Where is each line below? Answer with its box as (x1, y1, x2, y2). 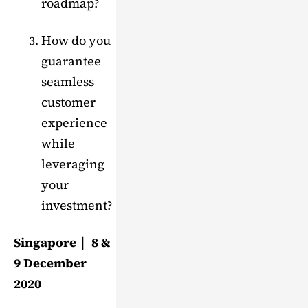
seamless (41, 73, 94, 91)
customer (41, 93, 96, 111)
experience (41, 114, 107, 132)
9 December (14, 254, 87, 272)
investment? (41, 197, 112, 214)
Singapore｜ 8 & (14, 234, 111, 252)
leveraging (41, 155, 104, 173)
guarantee (41, 52, 101, 70)
